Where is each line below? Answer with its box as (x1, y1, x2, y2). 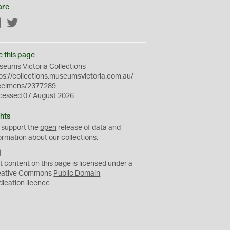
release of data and (56, 124, 121, 131)
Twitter (18, 20, 41, 27)
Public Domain (53, 170, 101, 177)
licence (25, 180, 50, 187)
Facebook (2, 20, 34, 27)
